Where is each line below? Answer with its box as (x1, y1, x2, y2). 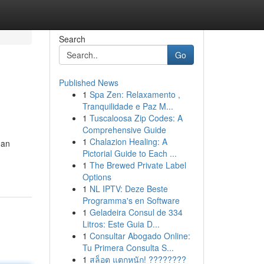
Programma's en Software (82, 194, 180, 206)
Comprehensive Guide (82, 124, 166, 136)
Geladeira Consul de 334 (89, 206, 183, 218)
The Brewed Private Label (89, 159, 186, 171)
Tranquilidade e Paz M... (82, 100, 173, 112)
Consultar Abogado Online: (89, 230, 190, 242)
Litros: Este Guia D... (82, 218, 160, 230)
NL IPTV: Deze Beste (89, 183, 168, 194)
